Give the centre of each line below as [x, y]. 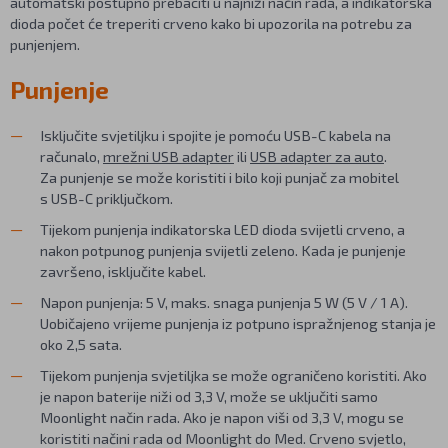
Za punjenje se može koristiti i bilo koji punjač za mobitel [219, 176]
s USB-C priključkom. [106, 197]
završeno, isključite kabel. [123, 270]
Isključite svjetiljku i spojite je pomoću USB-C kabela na [215, 134]
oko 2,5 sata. [81, 343]
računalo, [71, 155]
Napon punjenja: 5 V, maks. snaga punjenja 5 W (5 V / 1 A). [224, 301]
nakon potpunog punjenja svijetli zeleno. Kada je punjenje [223, 249]
